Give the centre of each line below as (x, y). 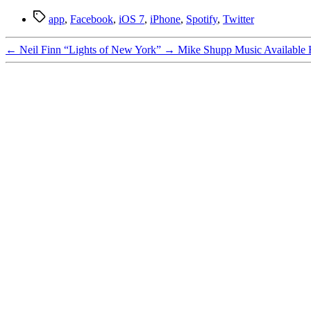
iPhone (165, 19)
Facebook (92, 19)
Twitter (238, 19)
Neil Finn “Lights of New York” (90, 49)
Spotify (202, 19)
